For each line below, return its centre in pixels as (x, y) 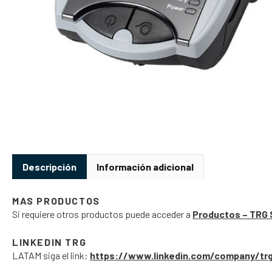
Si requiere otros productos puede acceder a (102, 214)
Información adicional (145, 166)
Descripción (49, 166)
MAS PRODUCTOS (56, 200)
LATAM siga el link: (51, 255)
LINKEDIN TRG (49, 242)
